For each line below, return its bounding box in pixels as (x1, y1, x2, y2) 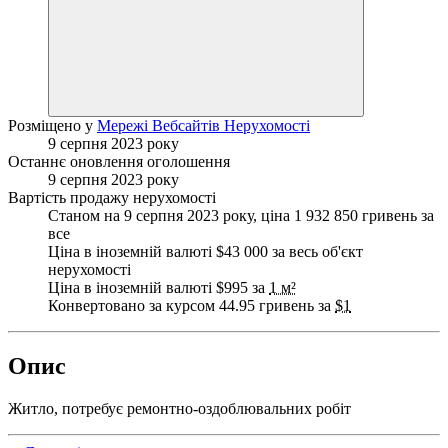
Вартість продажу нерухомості (8, 188, 216, 206)
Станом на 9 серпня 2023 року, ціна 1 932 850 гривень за (48, 206, 434, 224)
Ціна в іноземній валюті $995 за (48, 278, 269, 296)
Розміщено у (8, 116, 97, 134)
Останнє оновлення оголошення (8, 152, 230, 170)
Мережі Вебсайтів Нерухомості (97, 116, 310, 134)
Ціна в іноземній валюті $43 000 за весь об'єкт (48, 242, 363, 260)
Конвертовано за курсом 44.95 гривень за (48, 296, 335, 314)
